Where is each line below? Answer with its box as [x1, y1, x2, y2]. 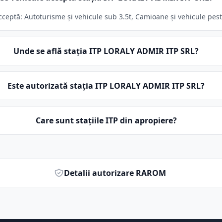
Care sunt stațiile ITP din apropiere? [35, 115, 177, 126]
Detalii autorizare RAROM [64, 167, 166, 178]
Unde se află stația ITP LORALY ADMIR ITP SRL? [13, 46, 199, 56]
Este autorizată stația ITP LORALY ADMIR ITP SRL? [7, 80, 205, 91]
